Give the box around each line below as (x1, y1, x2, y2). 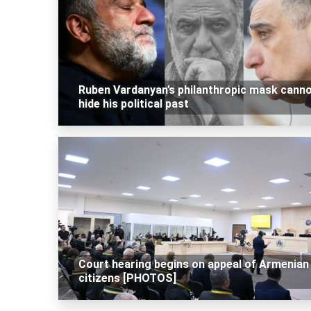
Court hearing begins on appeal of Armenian (78, 258, 309, 271)
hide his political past (78, 97, 189, 111)
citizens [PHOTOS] (78, 271, 176, 285)
